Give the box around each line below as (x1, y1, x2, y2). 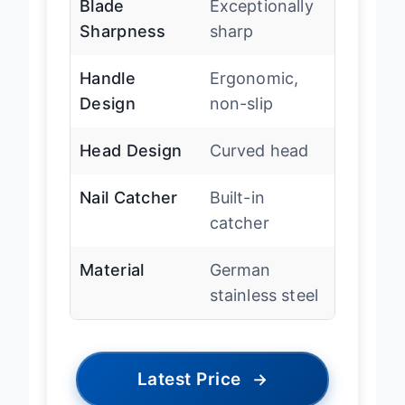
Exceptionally (209, 12, 314, 32)
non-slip (209, 109, 273, 129)
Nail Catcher (80, 203, 178, 223)
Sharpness (80, 37, 166, 57)
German (209, 276, 271, 296)
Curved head (209, 156, 309, 176)
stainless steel (209, 301, 319, 321)
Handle (80, 84, 136, 104)
